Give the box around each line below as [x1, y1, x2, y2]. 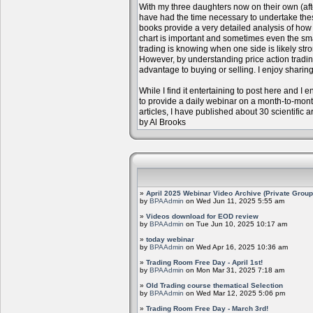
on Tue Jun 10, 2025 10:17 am [184, 220, 287, 228]
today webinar [146, 235, 194, 243]
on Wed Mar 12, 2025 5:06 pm [184, 289, 285, 297]
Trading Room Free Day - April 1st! [146, 259, 263, 266]
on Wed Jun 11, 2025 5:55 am [184, 197, 284, 205]
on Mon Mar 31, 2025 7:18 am [184, 266, 284, 274]
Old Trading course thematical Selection [146, 282, 283, 289]
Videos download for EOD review [146, 212, 259, 220]
